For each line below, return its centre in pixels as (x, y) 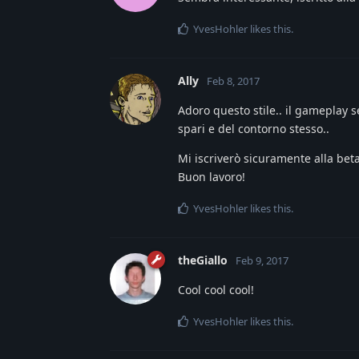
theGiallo (203, 260)
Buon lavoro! (212, 177)
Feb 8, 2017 (233, 81)
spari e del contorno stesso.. (254, 129)
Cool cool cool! (216, 290)
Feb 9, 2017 (262, 261)
